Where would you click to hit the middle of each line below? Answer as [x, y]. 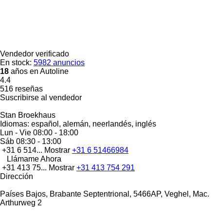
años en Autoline [39, 71]
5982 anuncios [59, 62]
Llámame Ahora [34, 159]
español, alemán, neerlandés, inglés [93, 124]
